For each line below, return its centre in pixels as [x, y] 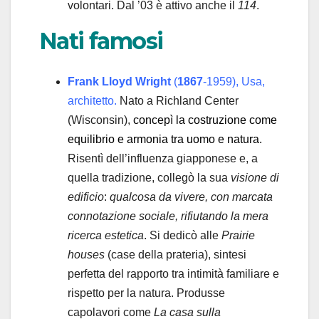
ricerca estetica [106, 235]
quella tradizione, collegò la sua [149, 177]
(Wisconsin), [100, 120]
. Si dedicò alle [183, 235]
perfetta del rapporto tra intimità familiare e [173, 273]
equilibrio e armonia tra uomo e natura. [165, 139]
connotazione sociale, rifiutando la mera [168, 216]
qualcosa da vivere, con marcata [191, 197]
